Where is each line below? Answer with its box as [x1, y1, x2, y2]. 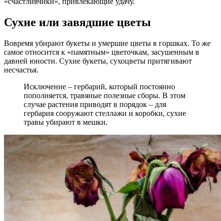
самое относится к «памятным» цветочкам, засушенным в [4, 47, 199, 56]
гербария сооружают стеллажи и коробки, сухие [24, 109, 186, 117]
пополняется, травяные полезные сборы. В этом [24, 91, 185, 100]
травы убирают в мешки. [24, 117, 108, 126]
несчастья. [4, 65, 38, 74]
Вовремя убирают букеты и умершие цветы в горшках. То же [4, 38, 211, 47]
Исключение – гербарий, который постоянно [24, 82, 175, 91]
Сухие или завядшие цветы [4, 16, 151, 29]
